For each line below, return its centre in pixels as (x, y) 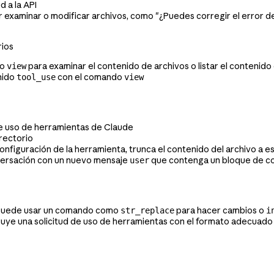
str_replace (147, 210)
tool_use (36, 77)
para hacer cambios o (220, 210)
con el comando (90, 77)
